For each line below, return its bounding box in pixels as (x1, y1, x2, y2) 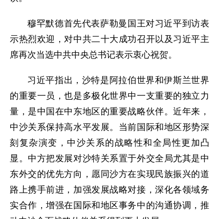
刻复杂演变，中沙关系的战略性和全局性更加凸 (10, 137, 209, 148)
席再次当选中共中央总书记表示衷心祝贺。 (10, 49, 177, 60)
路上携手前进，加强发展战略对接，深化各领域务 (10, 184, 209, 195)
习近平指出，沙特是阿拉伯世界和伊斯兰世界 (27, 75, 209, 85)
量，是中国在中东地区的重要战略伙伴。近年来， (10, 106, 209, 116)
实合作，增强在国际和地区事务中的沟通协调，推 (10, 200, 209, 210)
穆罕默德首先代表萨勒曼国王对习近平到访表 (27, 18, 209, 28)
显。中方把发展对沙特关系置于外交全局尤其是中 (10, 153, 209, 163)
